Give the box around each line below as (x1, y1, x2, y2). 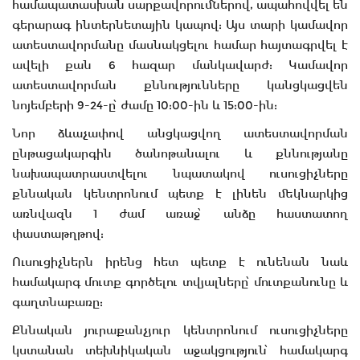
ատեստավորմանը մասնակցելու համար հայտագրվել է (12, 38, 348, 53)
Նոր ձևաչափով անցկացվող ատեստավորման (12, 126, 348, 141)
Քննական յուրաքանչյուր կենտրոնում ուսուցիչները (12, 323, 348, 338)
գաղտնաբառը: (12, 295, 103, 310)
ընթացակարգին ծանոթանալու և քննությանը (12, 146, 348, 162)
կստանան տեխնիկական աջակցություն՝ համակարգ (12, 343, 348, 358)
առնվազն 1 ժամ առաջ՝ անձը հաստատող (12, 207, 348, 222)
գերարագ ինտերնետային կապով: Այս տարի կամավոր (12, 18, 348, 33)
